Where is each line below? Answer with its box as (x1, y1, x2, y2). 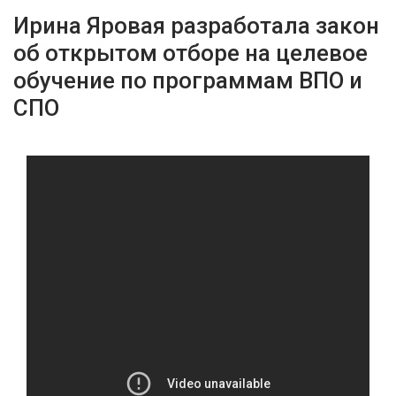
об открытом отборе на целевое (13, 40, 368, 66)
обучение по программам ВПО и (13, 67, 362, 94)
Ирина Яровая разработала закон (13, 12, 379, 39)
